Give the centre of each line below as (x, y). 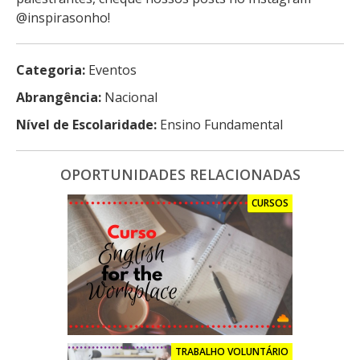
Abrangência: (59, 97)
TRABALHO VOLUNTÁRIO (232, 352)
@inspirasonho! (63, 18)
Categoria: (51, 70)
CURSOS (270, 203)
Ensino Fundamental (220, 125)
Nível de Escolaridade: (86, 125)
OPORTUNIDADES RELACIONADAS (180, 174)
